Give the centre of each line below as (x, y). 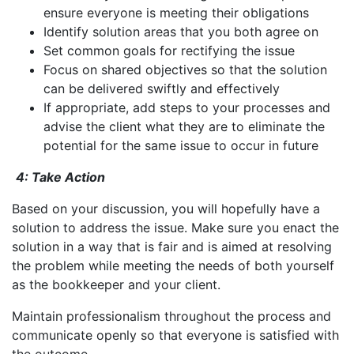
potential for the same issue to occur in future (181, 145)
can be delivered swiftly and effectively (162, 88)
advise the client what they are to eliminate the (184, 126)
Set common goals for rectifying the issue (169, 50)
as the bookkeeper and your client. (116, 284)
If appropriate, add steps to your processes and (187, 107)
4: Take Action (62, 177)
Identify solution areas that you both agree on (183, 31)
